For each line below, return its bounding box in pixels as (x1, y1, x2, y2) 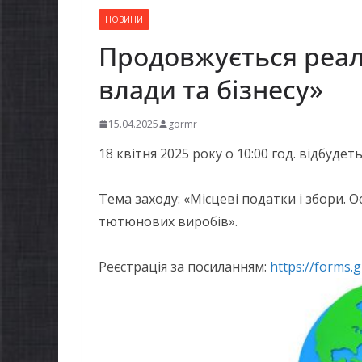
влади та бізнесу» (99, 72, 323, 107)
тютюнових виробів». (99, 213, 238, 231)
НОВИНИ (105, 14, 143, 26)
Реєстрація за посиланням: (99, 258, 270, 276)
